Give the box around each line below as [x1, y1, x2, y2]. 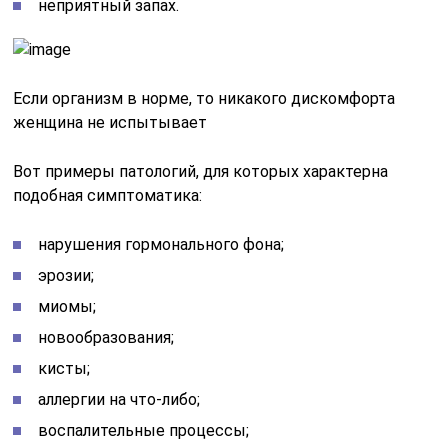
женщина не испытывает [13, 113, 208, 132]
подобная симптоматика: [13, 186, 203, 205]
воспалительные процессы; [38, 421, 250, 440]
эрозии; [38, 266, 95, 285]
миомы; [38, 297, 97, 316]
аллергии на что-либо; [38, 390, 201, 409]
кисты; [38, 359, 91, 378]
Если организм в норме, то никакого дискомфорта [13, 89, 396, 108]
